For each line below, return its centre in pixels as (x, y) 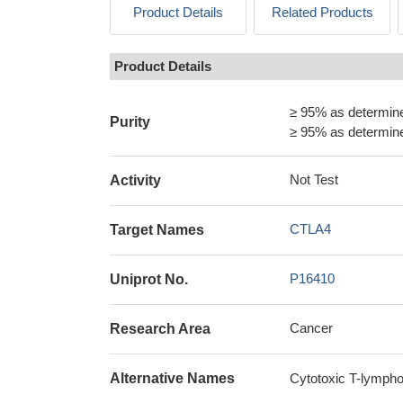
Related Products (322, 12)
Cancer (311, 328)
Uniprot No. (149, 279)
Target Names (157, 230)
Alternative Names (172, 378)
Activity (135, 180)
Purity (130, 122)
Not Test (314, 179)
